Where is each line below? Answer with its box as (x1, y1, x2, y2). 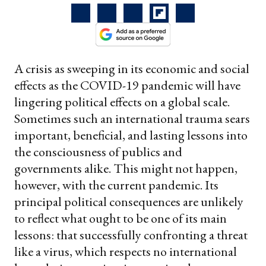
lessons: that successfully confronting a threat (14, 226, 248, 243)
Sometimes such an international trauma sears (14, 109, 250, 127)
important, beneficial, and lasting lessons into (14, 126, 248, 144)
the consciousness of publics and (14, 142, 182, 160)
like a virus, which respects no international (14, 242, 237, 260)
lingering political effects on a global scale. (14, 93, 230, 110)
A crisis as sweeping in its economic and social (14, 59, 249, 77)
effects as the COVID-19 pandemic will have (14, 76, 240, 94)
